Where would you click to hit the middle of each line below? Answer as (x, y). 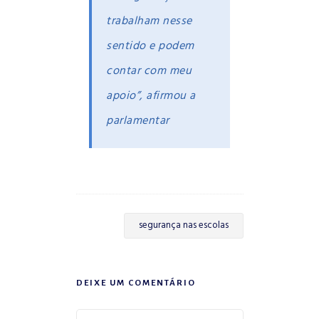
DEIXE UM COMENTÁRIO (136, 283)
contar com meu (149, 71)
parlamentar (138, 121)
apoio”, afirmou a (151, 96)
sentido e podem (150, 46)
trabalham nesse (149, 21)
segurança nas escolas (183, 225)
